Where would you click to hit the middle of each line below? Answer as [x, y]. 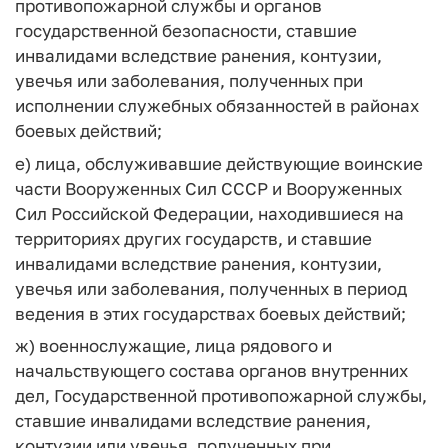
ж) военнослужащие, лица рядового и [173, 345]
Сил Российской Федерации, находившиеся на [209, 213]
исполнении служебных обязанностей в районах [217, 105]
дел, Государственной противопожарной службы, [221, 395]
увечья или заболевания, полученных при [189, 80]
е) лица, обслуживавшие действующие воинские [219, 163]
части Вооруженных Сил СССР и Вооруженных [208, 188]
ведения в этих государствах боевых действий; [210, 313]
